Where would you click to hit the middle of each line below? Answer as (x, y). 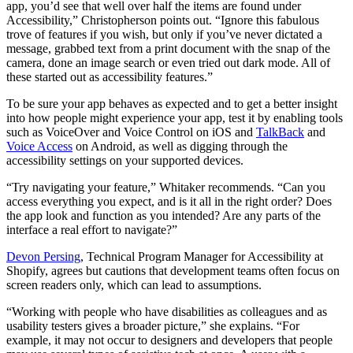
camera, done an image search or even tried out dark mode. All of (168, 62)
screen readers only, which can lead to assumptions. (136, 284)
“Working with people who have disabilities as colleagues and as (167, 311)
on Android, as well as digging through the (180, 146)
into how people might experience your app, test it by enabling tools (175, 117)
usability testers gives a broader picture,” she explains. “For (153, 325)
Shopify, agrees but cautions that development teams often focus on (173, 270)
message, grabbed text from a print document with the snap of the (168, 48)
